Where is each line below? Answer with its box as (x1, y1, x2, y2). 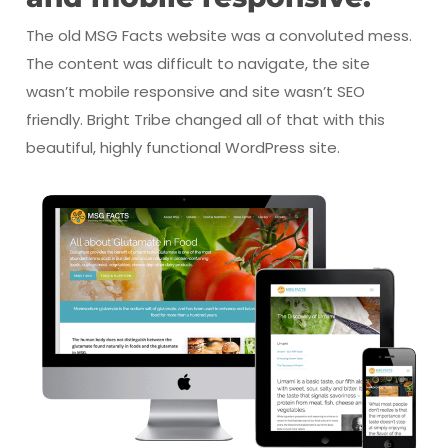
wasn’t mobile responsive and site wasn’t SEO (25, 81, 365, 103)
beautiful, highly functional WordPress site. (25, 137, 340, 159)
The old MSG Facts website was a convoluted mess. (25, 25, 412, 47)
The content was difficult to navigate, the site (25, 53, 370, 75)
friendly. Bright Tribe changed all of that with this (25, 109, 385, 131)
